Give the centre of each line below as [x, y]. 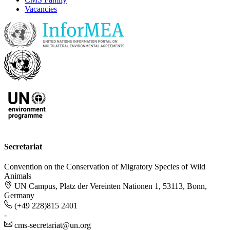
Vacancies [41, 9]
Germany [19, 195]
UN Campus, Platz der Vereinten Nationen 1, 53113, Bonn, [111, 186]
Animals [18, 176]
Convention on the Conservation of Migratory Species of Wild [105, 166]
